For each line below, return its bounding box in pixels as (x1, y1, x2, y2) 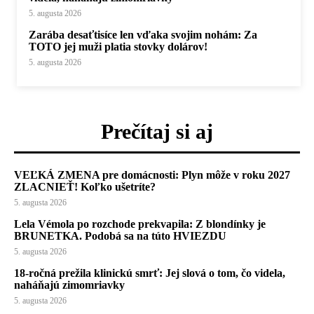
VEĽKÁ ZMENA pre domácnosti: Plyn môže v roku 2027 (14, 168, 290, 181)
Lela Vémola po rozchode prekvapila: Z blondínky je (14, 217, 266, 230)
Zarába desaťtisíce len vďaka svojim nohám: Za (29, 28, 257, 41)
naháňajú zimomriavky (14, 278, 125, 291)
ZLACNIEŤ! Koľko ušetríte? (14, 180, 156, 193)
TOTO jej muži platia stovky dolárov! (29, 40, 207, 53)
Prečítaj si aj (101, 119, 213, 143)
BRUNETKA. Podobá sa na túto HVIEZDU (14, 229, 226, 242)
